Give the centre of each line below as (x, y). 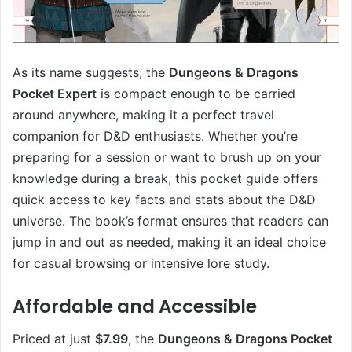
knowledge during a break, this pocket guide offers (165, 179)
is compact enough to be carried (196, 94)
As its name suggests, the (91, 73)
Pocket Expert (55, 94)
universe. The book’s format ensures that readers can (170, 221)
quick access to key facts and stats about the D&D (164, 200)
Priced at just (54, 338)
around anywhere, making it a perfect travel (143, 115)
